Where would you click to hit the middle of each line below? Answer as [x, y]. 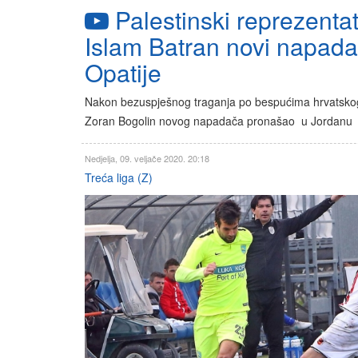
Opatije [123, 73]
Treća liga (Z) [119, 177]
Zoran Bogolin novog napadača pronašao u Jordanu [219, 121]
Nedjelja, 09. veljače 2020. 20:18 [147, 158]
